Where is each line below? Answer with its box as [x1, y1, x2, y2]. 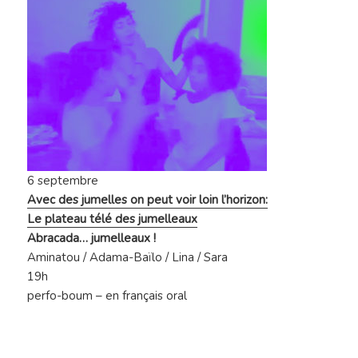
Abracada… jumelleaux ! [27, 230, 157, 247]
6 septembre [27, 173, 99, 189]
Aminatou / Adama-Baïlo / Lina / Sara [27, 249, 229, 266]
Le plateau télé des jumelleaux [27, 211, 198, 228]
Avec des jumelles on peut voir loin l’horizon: [27, 192, 268, 209]
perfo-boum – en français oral [27, 288, 188, 304]
